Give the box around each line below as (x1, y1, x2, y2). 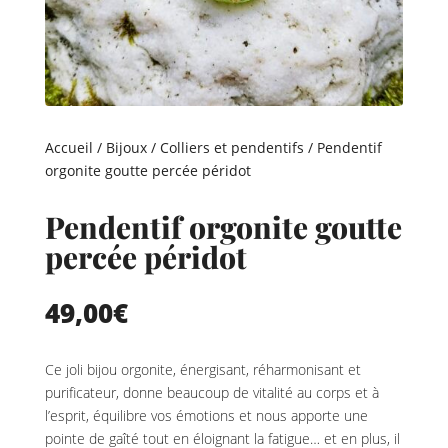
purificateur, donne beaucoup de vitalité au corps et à (44, 383, 379, 403)
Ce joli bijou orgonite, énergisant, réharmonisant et (44, 360, 361, 380)
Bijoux (105, 138, 147, 158)
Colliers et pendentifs (159, 138, 304, 158)
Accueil (44, 138, 93, 158)
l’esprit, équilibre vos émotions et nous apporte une (44, 406, 368, 426)
